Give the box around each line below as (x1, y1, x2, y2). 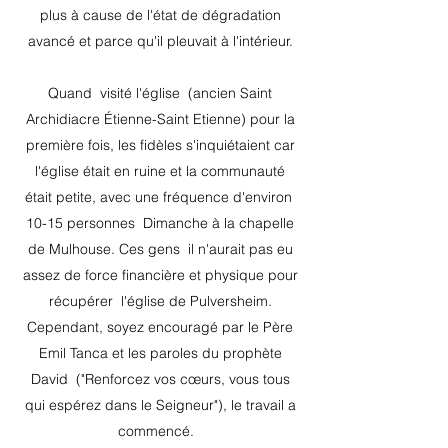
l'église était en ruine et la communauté (35, 162, 285, 180)
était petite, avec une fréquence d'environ (24, 188, 292, 206)
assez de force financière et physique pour (22, 266, 298, 284)
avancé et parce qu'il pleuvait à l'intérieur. (27, 32, 293, 50)
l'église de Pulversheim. (120, 292, 272, 310)
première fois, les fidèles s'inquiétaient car (25, 136, 295, 154)
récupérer (48, 292, 113, 310)
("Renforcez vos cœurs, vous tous (75, 370, 290, 388)
